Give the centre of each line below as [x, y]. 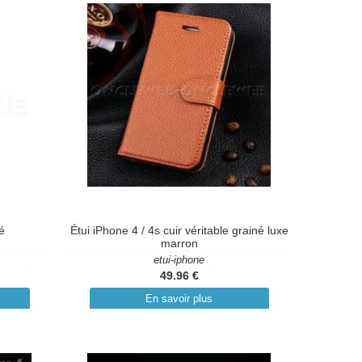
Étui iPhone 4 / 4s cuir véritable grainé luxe [179, 230]
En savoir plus [179, 299]
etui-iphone [179, 260]
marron [179, 243]
